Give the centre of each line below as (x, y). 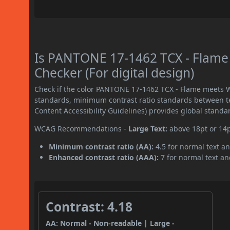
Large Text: (148, 129)
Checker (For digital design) (114, 73)
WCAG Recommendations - (82, 129)
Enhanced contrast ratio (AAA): (104, 158)
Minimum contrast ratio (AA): (101, 147)
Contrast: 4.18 (89, 207)
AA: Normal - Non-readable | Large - (110, 223)
